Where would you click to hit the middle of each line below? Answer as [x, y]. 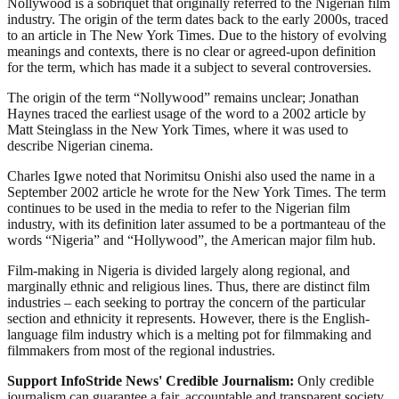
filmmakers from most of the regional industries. [141, 350]
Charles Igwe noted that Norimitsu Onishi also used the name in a [191, 175]
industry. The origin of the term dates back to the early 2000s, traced [198, 19]
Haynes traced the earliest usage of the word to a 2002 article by [187, 113]
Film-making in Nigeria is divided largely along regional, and [179, 270]
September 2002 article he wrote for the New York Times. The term [196, 191]
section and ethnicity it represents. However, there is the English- [188, 318]
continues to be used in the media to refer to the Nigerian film [179, 208]
